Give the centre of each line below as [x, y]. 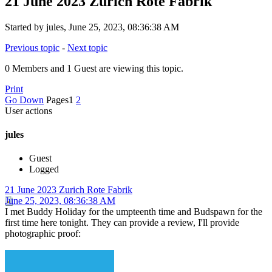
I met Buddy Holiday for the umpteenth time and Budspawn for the [134, 212]
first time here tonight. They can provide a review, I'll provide [122, 223]
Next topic [87, 47]
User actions [29, 110]
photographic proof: [43, 234]
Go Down [24, 100]
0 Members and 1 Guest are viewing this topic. [94, 68]
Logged [44, 169]
